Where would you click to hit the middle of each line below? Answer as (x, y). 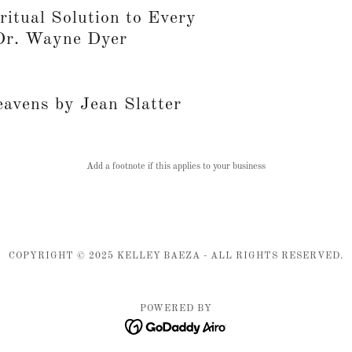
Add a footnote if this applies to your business (176, 167)
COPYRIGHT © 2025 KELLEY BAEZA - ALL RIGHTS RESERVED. (176, 256)
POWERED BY (176, 309)
